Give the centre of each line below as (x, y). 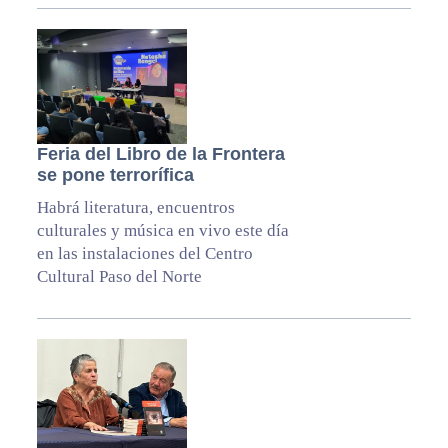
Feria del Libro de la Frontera (160, 154)
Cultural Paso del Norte (119, 277)
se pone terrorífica (115, 175)
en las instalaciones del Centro (144, 254)
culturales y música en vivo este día (162, 231)
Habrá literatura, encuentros (135, 208)
